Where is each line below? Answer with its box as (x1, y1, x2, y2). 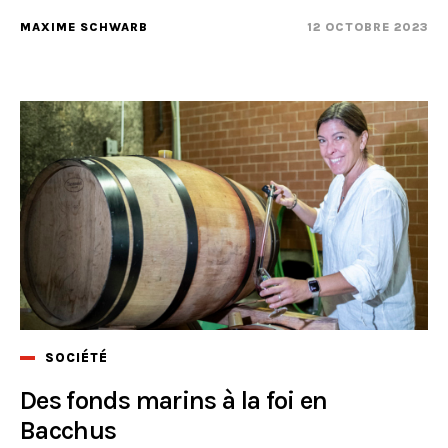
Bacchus (20, 414, 117, 446)
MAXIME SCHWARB (20, 19, 148, 34)
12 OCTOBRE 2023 (307, 19, 428, 34)
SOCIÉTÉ (45, 349, 108, 365)
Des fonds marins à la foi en (20, 384, 328, 416)
